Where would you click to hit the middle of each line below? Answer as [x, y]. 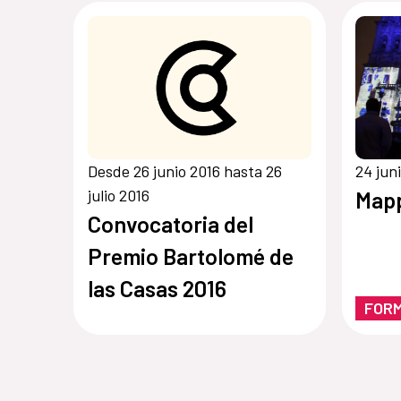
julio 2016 [118, 195]
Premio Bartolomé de [190, 256]
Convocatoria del [170, 223]
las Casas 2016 [157, 288]
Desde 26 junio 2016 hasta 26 [184, 171]
